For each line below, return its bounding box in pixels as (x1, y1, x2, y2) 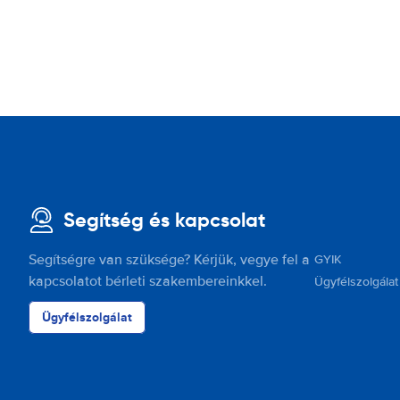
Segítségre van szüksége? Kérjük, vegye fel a (29, 251, 310, 269)
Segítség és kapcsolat (63, 208, 265, 232)
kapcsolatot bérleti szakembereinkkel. (29, 272, 267, 290)
